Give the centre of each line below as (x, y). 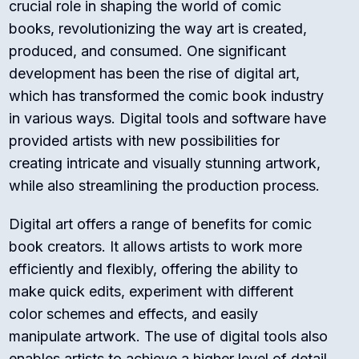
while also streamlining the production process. (165, 186)
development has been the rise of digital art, (155, 74)
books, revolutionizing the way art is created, (158, 29)
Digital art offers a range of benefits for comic (161, 224)
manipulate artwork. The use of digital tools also (169, 337)
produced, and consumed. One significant (148, 51)
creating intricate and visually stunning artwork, (165, 163)
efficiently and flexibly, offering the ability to (154, 269)
